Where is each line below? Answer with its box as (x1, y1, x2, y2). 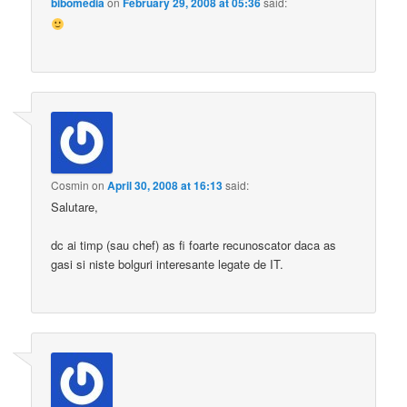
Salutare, (51, 198, 99, 216)
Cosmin (51, 177, 90, 194)
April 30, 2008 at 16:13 (107, 177, 223, 194)
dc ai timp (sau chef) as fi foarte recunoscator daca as (51, 236, 337, 254)
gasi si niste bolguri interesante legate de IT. (51, 255, 284, 273)
